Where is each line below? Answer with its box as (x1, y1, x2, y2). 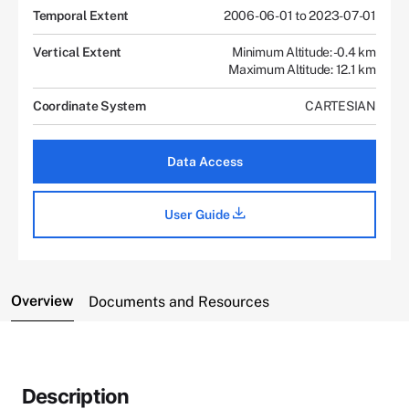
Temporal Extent (33, 7, 130, 23)
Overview (11, 291, 74, 309)
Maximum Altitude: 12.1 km (228, 61, 376, 77)
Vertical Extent (33, 44, 122, 59)
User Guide (163, 206, 233, 222)
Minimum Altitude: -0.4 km (232, 44, 376, 59)
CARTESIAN (305, 98, 376, 113)
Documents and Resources (89, 292, 269, 310)
